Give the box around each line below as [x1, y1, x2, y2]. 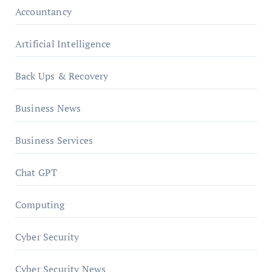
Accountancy [15, 5, 72, 18]
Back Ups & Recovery [15, 69, 109, 83]
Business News [15, 101, 81, 115]
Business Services [15, 134, 93, 147]
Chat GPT [15, 166, 58, 179]
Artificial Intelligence [15, 37, 111, 50]
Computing [15, 198, 65, 211]
